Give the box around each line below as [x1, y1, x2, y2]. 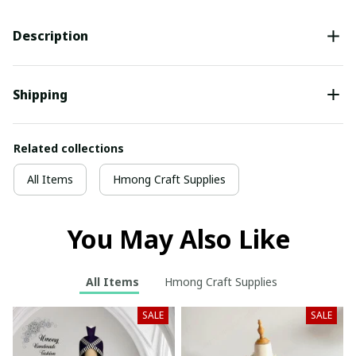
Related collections [14, 141, 124, 157]
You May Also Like [66, 222, 290, 257]
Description [13, 27, 88, 45]
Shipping [13, 86, 68, 104]
